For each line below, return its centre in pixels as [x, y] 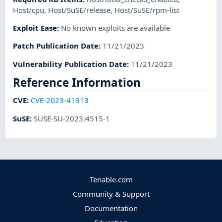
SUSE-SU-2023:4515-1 [72, 118]
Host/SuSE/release [80, 10]
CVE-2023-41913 [60, 100]
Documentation [111, 208]
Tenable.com [111, 179]
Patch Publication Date [56, 46]
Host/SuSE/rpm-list [147, 10]
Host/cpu [29, 10]
